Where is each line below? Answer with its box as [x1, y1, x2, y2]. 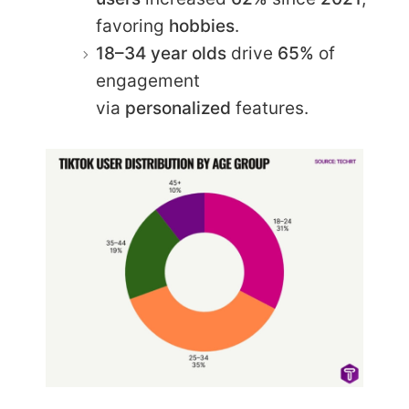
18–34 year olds [96, 42, 226, 64]
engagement [96, 69, 200, 91]
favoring [96, 15, 169, 37]
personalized [125, 97, 231, 119]
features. [231, 97, 309, 119]
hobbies [169, 15, 235, 37]
